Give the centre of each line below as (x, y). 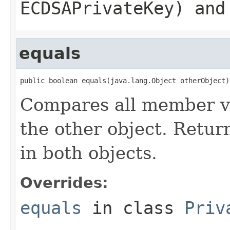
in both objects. (89, 153)
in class (133, 208)
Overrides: (64, 183)
